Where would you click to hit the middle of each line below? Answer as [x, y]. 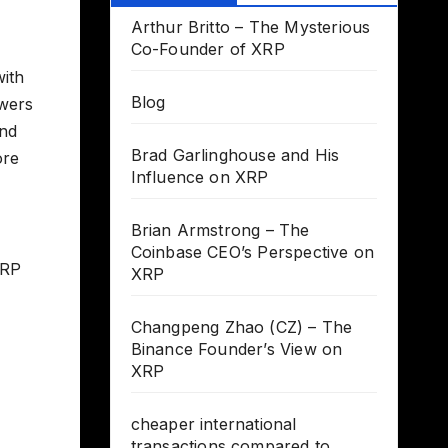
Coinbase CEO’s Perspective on [252, 252]
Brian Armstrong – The [220, 230]
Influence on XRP [199, 177]
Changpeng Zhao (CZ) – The [241, 327]
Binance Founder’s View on [236, 349]
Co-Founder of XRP [207, 49]
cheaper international [213, 424]
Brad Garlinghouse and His [235, 155]
